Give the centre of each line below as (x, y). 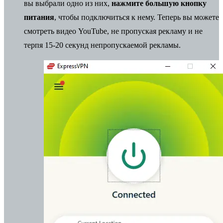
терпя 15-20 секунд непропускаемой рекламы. (102, 45)
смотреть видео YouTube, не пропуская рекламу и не (113, 31)
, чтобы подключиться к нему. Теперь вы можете (137, 17)
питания (39, 17)
